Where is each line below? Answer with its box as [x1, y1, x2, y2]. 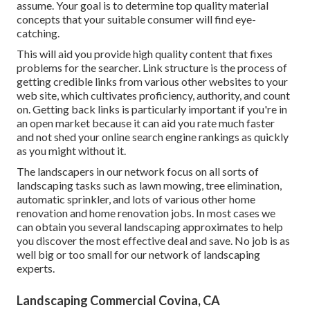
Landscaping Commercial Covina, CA [17, 293, 220, 309]
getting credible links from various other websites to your [17, 75, 288, 89]
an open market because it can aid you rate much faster [17, 116, 275, 130]
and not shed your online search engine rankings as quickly [17, 130, 289, 144]
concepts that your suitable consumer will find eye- [17, 12, 256, 26]
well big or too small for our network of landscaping [17, 248, 260, 262]
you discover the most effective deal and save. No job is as [17, 234, 290, 248]
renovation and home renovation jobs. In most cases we [17, 206, 275, 220]
